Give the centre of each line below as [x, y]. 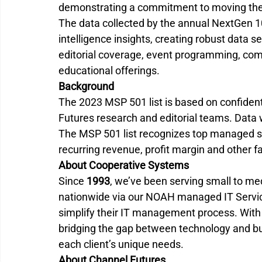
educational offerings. [109, 70]
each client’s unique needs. [122, 244]
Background [86, 86]
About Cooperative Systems [124, 165]
